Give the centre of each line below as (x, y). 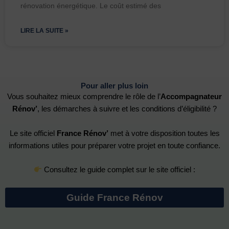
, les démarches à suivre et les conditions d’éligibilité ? (127, 109)
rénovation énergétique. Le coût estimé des (91, 6)
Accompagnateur (191, 97)
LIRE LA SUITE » (44, 31)
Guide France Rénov (114, 198)
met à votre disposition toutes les (164, 133)
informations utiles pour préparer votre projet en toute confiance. (114, 145)
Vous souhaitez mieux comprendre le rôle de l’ (84, 97)
